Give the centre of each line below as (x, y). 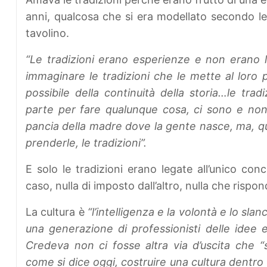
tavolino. (49, 33)
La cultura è (57, 212)
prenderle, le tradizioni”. (86, 143)
